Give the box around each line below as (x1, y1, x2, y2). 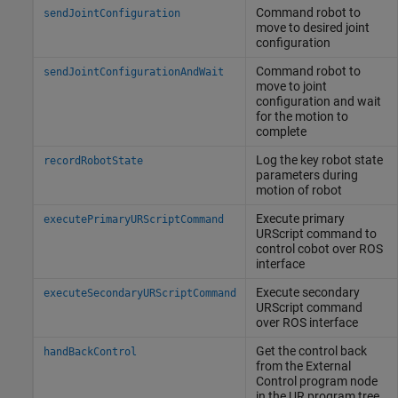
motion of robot (255, 182, 342, 197)
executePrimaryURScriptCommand (43, 212, 224, 226)
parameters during (255, 167, 358, 182)
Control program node (255, 373, 378, 388)
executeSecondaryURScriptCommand (43, 286, 236, 299)
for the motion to (255, 108, 348, 123)
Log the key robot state (255, 152, 383, 167)
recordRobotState (43, 154, 143, 167)
